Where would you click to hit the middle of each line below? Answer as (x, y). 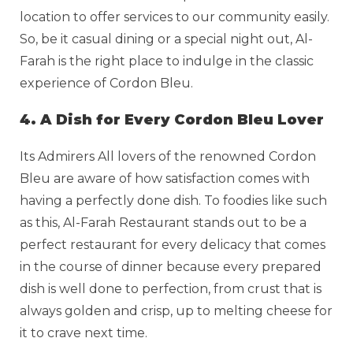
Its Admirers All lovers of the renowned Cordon (168, 156)
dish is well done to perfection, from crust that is (171, 288)
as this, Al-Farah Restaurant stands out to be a (163, 222)
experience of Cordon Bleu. (106, 83)
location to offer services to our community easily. (175, 17)
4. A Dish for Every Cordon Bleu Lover (172, 119)
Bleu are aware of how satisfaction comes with (165, 178)
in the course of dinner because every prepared (171, 266)
